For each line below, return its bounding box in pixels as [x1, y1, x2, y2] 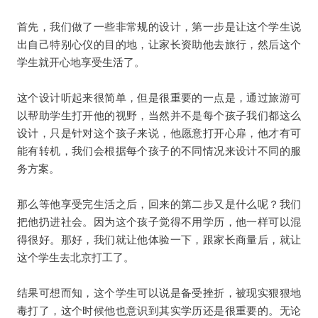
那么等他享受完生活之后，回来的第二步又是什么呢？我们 [16, 197, 302, 210]
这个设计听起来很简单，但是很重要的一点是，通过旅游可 [16, 91, 302, 104]
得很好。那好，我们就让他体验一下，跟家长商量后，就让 [16, 233, 302, 246]
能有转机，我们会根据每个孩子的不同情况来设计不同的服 [16, 144, 302, 157]
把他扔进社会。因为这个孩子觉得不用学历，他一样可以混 [16, 215, 302, 228]
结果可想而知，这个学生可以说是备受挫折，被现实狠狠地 [16, 286, 302, 299]
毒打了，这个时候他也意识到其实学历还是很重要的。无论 [16, 304, 302, 317]
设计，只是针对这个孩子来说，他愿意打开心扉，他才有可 [16, 126, 302, 139]
